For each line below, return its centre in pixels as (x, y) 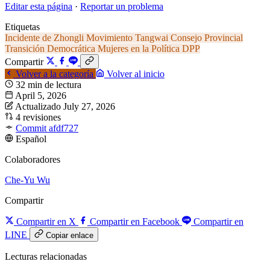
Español (31, 139)
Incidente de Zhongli (46, 38)
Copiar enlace (70, 236)
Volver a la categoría (55, 74)
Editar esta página (39, 7)
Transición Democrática (51, 49)
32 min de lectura (49, 85)
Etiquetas (22, 27)
